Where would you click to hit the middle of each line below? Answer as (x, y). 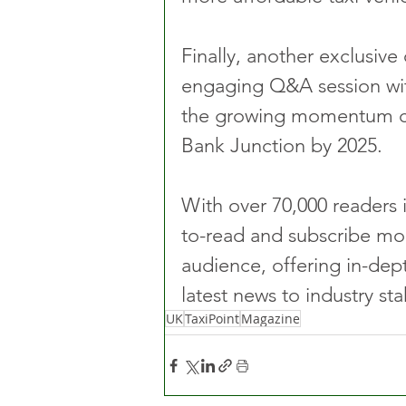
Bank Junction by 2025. (282, 146)
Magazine (271, 319)
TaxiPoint (212, 319)
